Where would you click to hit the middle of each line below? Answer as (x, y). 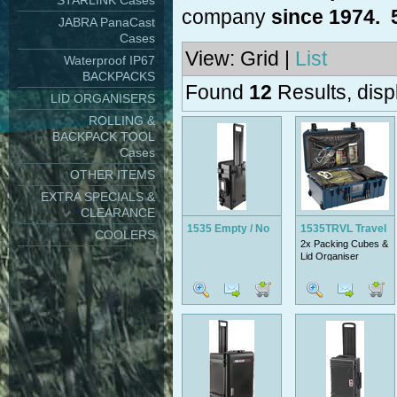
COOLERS (125, 235)
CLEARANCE (118, 213)
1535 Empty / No (228, 229)
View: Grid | (240, 59)
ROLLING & (122, 121)
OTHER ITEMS (113, 175)
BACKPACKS (119, 76)
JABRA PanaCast (107, 22)
